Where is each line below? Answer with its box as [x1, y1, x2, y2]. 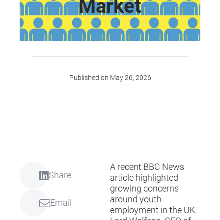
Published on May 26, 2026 [69, 74, 151, 82]
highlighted [134, 173, 178, 183]
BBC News [143, 162, 184, 172]
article [110, 173, 134, 183]
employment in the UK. [110, 205, 197, 216]
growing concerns [110, 184, 179, 194]
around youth [110, 194, 162, 205]
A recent [110, 162, 143, 172]
